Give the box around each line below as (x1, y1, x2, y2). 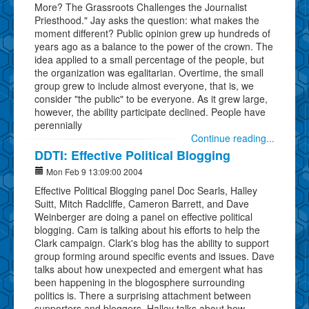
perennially (34, 117, 82, 132)
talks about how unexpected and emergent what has (34, 261, 263, 276)
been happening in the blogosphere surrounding (34, 275, 245, 289)
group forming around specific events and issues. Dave (34, 248, 275, 263)
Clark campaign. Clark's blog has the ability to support (34, 235, 269, 250)
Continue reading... (191, 130, 275, 145)
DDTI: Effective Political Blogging (34, 146, 230, 164)
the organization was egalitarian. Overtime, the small (34, 65, 263, 79)
